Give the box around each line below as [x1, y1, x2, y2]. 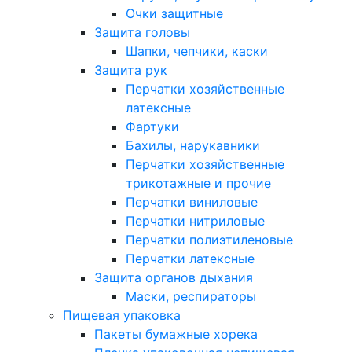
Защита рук [94, 62, 167, 78]
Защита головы [94, 24, 190, 40]
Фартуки [126, 119, 179, 134]
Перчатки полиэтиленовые [126, 232, 293, 247]
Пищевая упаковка [63, 307, 181, 323]
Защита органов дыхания [94, 269, 253, 285]
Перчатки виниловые [126, 194, 258, 210]
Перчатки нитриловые [126, 213, 265, 229]
